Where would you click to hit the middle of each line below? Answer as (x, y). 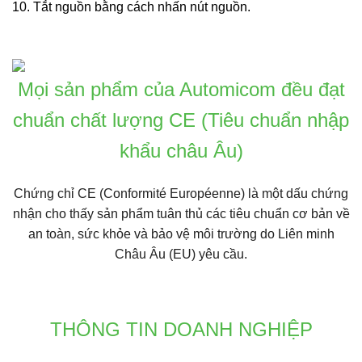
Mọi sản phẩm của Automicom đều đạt (181, 90)
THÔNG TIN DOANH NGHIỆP (181, 329)
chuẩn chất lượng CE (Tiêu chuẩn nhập (181, 120)
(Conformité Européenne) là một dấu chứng (222, 193)
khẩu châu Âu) (181, 151)
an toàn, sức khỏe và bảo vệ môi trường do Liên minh (181, 234)
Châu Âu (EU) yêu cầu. (181, 254)
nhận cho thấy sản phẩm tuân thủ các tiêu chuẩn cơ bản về (181, 213)
